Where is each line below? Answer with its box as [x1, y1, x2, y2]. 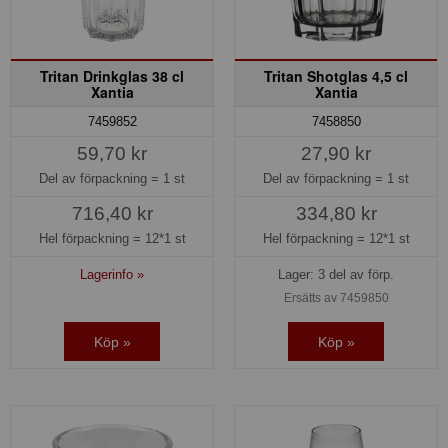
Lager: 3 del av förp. [278, 267, 394, 283]
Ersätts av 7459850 [283, 291, 389, 306]
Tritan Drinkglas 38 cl [40, 65, 184, 86]
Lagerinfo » [80, 267, 144, 283]
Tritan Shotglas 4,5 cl [264, 65, 408, 86]
